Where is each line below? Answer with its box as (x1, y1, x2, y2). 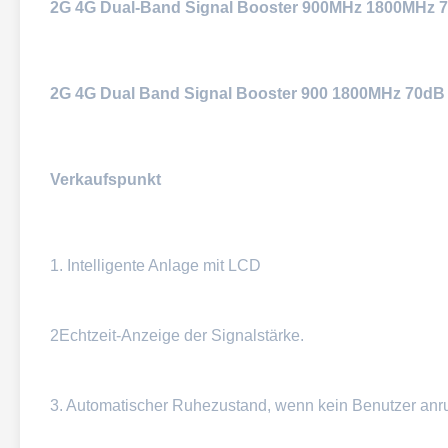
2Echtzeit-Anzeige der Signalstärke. (50, 327, 304, 344)
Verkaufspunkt (50, 171, 161, 188)
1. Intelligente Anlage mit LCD (50, 257, 261, 274)
